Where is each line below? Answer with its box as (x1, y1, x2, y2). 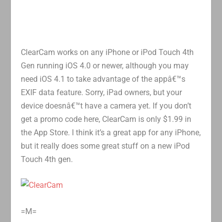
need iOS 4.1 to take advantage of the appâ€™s (21, 74, 186, 84)
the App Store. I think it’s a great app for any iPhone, (21, 127, 201, 137)
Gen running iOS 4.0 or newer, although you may (21, 60, 189, 70)
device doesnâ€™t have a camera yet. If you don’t (21, 101, 192, 111)
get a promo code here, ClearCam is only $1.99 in (21, 114, 192, 124)
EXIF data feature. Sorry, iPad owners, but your (21, 87, 182, 97)
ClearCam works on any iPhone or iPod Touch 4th (21, 47, 194, 57)
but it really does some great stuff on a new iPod (21, 141, 190, 151)
